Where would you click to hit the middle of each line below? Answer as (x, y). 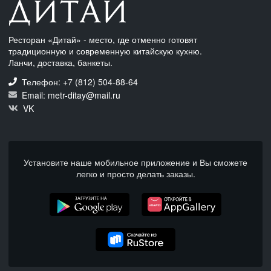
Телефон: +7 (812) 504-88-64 (80, 81)
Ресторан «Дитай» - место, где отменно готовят (103, 39)
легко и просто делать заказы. (135, 173)
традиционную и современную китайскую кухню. (105, 51)
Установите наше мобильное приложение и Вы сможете (135, 162)
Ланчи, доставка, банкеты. (60, 62)
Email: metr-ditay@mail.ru (70, 95)
